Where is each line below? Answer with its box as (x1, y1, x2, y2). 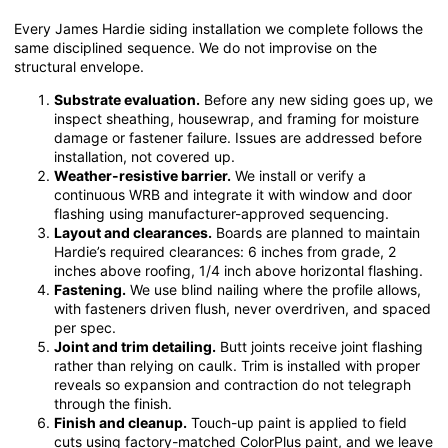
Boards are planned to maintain (212, 223, 420, 241)
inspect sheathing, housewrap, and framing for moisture (54, 109, 419, 127)
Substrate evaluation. (54, 90, 200, 108)
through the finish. (54, 394, 172, 412)
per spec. (54, 318, 116, 336)
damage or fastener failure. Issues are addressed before (54, 128, 422, 146)
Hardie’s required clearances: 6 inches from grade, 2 (54, 242, 396, 260)
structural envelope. (14, 57, 144, 75)
